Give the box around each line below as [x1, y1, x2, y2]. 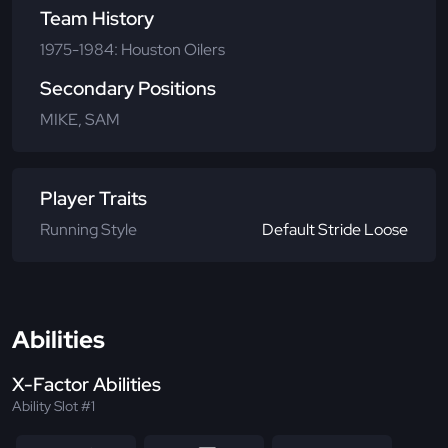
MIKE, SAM [40, 109, 120, 131]
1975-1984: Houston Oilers [40, 39, 225, 61]
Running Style [40, 219, 137, 241]
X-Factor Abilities [12, 372, 161, 398]
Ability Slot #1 [12, 397, 95, 416]
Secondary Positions [40, 76, 216, 102]
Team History [40, 6, 154, 32]
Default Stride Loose [262, 219, 408, 241]
